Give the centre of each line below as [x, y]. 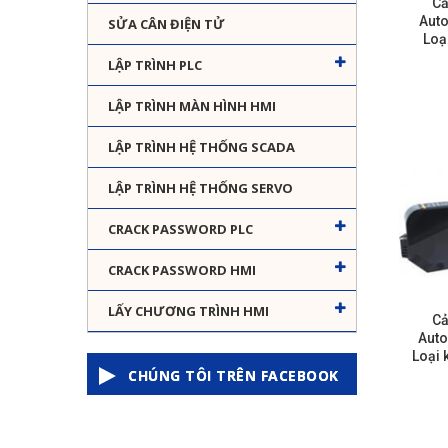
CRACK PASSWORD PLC [180, 229]
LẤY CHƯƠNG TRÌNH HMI [188, 311]
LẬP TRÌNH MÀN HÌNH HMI [192, 106]
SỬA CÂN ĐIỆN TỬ [166, 24]
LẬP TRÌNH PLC [155, 65]
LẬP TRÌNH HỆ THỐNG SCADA [201, 147]
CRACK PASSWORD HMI [182, 270]
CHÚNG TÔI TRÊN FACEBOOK [233, 376]
